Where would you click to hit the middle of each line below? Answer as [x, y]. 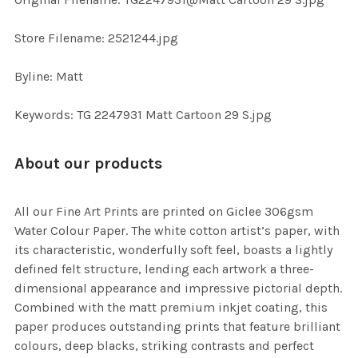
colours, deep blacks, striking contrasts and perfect [164, 346]
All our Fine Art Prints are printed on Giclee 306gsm [164, 212]
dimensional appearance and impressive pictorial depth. [178, 288]
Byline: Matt [49, 77]
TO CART [41, 11]
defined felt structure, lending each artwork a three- [164, 269]
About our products [88, 164]
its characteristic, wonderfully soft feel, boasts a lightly [173, 250]
